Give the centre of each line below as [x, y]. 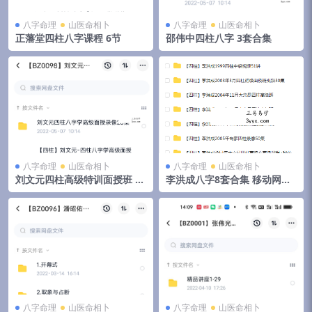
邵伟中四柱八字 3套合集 [219, 38]
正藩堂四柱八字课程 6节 [68, 38]
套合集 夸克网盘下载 [61, 190]
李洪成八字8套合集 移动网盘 [228, 179]
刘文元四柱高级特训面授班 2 [78, 179]
